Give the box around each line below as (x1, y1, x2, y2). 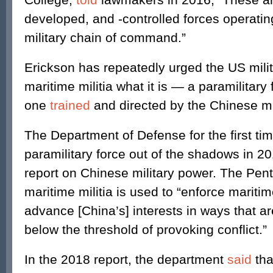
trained (50, 98, 90, 112)
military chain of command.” (24, 30, 186, 44)
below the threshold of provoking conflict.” (24, 222, 267, 236)
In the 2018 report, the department (24, 252, 224, 266)
